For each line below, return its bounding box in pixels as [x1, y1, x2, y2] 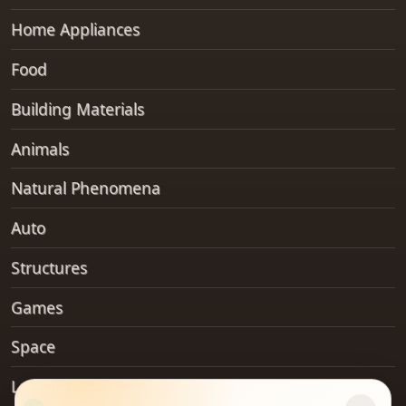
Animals [11, 137, 69, 159]
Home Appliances [11, 18, 140, 41]
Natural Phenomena [11, 177, 160, 199]
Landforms [11, 375, 91, 398]
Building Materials [11, 97, 144, 120]
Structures [11, 256, 87, 278]
